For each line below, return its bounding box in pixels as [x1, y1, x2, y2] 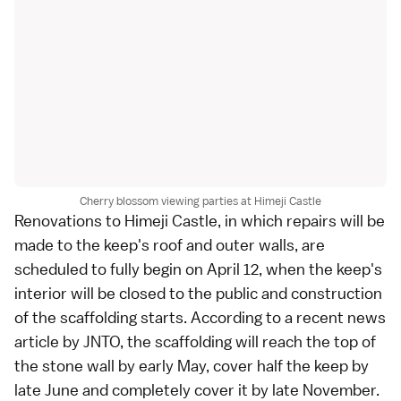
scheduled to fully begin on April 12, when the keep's [14, 258, 382, 279]
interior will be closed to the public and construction [14, 282, 382, 303]
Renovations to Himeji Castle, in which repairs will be [14, 209, 385, 231]
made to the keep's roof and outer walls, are [14, 234, 325, 255]
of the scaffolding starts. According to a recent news [14, 306, 386, 328]
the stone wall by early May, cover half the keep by [14, 354, 369, 376]
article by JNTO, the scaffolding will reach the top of [14, 330, 376, 352]
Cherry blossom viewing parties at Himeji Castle [80, 192, 321, 209]
